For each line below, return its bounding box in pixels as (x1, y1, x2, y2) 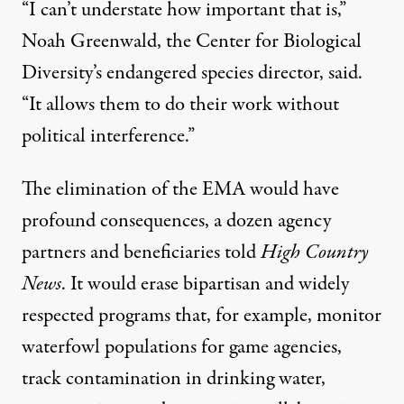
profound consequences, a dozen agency (22, 206, 331, 235)
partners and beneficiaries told (22, 237, 261, 267)
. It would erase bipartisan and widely (61, 269, 349, 298)
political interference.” (22, 121, 195, 151)
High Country (261, 237, 369, 267)
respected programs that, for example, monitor (22, 300, 381, 330)
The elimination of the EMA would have (22, 174, 339, 204)
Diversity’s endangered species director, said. (22, 58, 363, 87)
